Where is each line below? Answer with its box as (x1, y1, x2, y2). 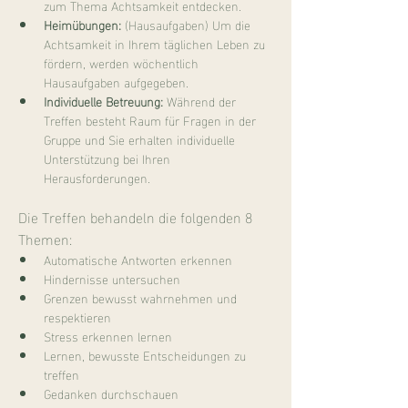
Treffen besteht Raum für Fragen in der (44, 108, 260, 131)
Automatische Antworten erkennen (44, 248, 232, 270)
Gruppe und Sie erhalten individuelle (44, 127, 239, 150)
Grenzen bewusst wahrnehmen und (44, 286, 240, 309)
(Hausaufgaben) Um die (121, 13, 254, 36)
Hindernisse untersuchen (44, 267, 180, 290)
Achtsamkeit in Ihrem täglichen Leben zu (44, 32, 269, 55)
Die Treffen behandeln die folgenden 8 (18, 203, 256, 229)
